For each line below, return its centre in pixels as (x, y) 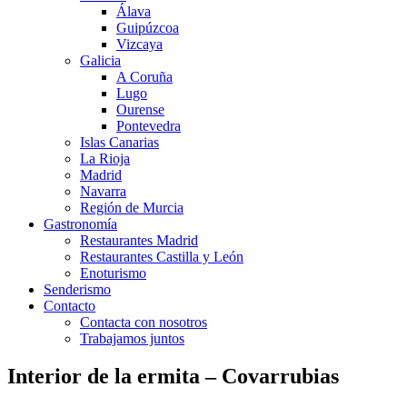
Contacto (69, 305)
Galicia (100, 60)
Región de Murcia (132, 207)
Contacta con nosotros (144, 322)
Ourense (140, 109)
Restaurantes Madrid (139, 240)
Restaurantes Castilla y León (162, 256)
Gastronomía (80, 223)
